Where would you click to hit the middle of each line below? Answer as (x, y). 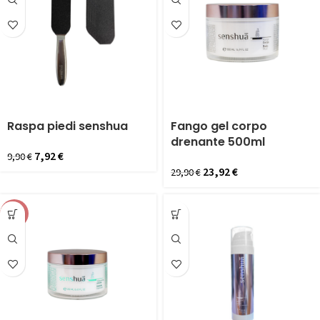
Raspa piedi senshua (67, 126)
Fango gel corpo (219, 126)
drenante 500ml (218, 142)
